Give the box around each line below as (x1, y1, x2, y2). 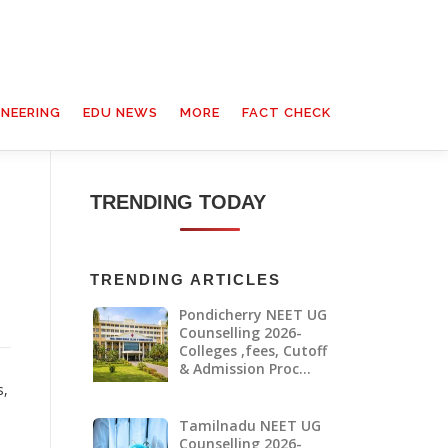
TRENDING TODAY (90, 191, 266, 213)
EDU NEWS (83, 105, 158, 120)
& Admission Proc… (178, 358, 311, 378)
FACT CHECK (242, 105, 331, 120)
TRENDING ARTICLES (90, 271, 281, 288)
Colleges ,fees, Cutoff (178, 340, 327, 360)
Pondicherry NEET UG (178, 304, 327, 324)
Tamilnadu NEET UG (178, 415, 321, 435)
